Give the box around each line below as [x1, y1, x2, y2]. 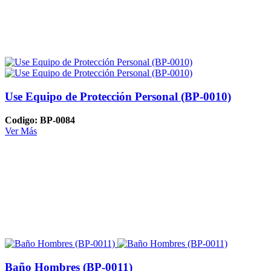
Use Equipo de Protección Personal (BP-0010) [5, 90, 231, 103]
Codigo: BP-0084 [5, 114, 75, 125]
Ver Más [5, 125, 37, 136]
